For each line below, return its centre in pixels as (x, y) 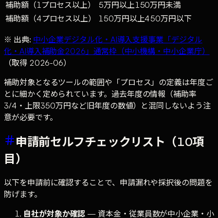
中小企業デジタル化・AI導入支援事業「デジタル (118, 40)
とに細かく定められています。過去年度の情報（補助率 (100, 94)
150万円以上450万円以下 (145, 19)
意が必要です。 (31, 118)
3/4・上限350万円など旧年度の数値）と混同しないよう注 (107, 106)
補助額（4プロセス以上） (51, 19)
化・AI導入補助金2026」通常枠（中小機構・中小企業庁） (107, 51)
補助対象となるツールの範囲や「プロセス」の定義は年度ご (109, 82)
